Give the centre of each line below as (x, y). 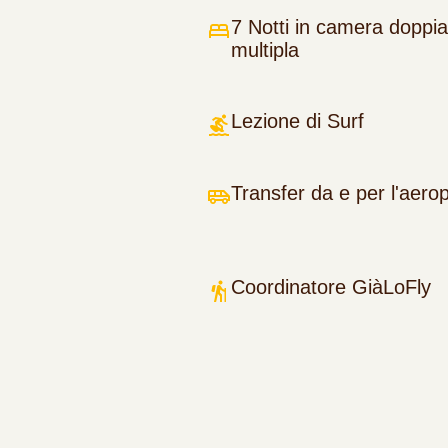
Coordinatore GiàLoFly (331, 287)
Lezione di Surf (297, 121)
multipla (265, 50)
